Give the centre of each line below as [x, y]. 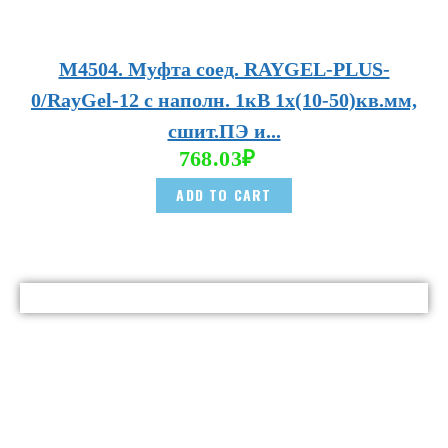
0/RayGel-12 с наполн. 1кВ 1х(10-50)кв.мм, [224, 100]
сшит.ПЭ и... [224, 131]
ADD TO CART [224, 195]
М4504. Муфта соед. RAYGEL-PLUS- [224, 69]
